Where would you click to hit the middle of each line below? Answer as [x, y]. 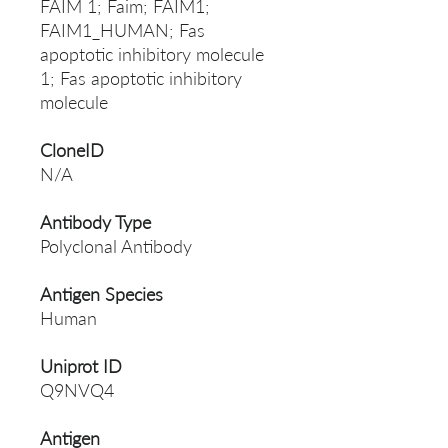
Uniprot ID [81, 366]
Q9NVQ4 [77, 390]
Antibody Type [95, 222]
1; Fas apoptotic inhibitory [141, 78]
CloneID [72, 150]
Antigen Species [101, 294]
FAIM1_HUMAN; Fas [122, 30]
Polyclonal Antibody [116, 246]
